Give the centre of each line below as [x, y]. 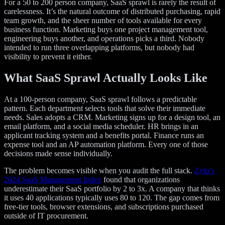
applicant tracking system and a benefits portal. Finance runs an [104, 136]
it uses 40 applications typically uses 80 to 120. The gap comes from [112, 198]
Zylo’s [204, 171]
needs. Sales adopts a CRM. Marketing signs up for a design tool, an [112, 118]
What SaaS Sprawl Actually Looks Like [106, 78]
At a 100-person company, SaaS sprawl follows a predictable [100, 99]
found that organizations [141, 180]
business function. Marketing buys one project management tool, [106, 30]
